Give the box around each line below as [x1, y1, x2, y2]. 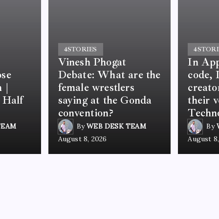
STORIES [67, 45, 97, 53]
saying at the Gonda [58, 93, 152, 107]
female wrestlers [58, 80, 134, 94]
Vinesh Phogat [58, 55, 127, 69]
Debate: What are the [58, 67, 161, 82]
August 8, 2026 [58, 134, 107, 143]
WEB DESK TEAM [87, 122, 146, 131]
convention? [58, 106, 113, 120]
